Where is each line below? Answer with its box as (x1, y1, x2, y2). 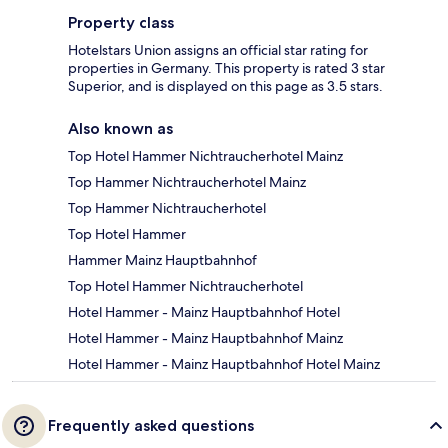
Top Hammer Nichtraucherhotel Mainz (68, 173, 306, 192)
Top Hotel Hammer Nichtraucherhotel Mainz (68, 147, 343, 166)
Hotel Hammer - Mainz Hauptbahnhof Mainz (68, 329, 343, 348)
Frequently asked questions (48, 416, 254, 436)
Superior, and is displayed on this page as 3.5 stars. (68, 77, 383, 96)
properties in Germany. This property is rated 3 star (68, 59, 385, 78)
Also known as (68, 119, 173, 139)
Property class (68, 13, 174, 33)
